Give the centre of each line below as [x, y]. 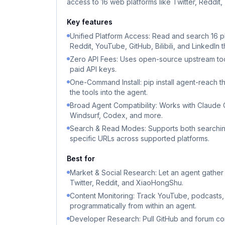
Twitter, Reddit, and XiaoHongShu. [127, 183]
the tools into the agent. [109, 92]
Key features [90, 22]
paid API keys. [93, 69]
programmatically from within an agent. [133, 206]
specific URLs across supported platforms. [140, 138]
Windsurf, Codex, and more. [116, 115]
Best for [81, 158]
